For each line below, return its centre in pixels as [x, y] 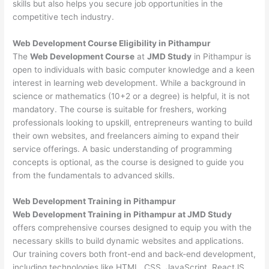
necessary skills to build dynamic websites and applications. [128, 241]
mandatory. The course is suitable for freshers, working [120, 109]
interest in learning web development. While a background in [129, 83]
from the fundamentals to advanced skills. [94, 175]
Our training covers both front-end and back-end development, [134, 254]
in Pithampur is [222, 56]
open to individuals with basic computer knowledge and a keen [134, 69]
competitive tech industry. [64, 17]
